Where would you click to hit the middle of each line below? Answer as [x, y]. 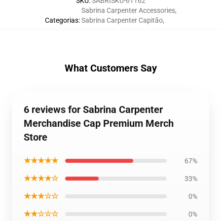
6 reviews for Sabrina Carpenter [93, 110]
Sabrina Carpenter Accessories [128, 10]
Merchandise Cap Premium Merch [99, 123]
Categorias [61, 20]
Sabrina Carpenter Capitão [122, 20]
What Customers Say [110, 68]
